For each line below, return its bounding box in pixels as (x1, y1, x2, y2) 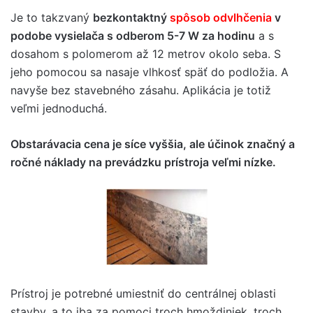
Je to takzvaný (10, 10, 93, 24)
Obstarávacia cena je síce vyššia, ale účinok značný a (10, 136, 295, 151)
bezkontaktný (93, 10, 170, 24)
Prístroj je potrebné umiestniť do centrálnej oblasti (10, 286, 276, 300)
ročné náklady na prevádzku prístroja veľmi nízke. (10, 154, 276, 169)
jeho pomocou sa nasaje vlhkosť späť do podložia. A (10, 64, 289, 79)
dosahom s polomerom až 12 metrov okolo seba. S (10, 46, 281, 61)
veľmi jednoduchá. (10, 101, 107, 115)
